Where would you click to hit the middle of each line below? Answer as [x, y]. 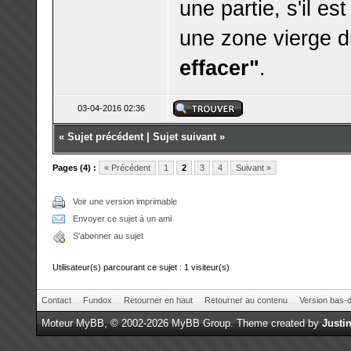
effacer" [219, 68]
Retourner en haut [158, 300]
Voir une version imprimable [125, 201]
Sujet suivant [185, 137]
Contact [56, 300]
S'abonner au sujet [108, 236]
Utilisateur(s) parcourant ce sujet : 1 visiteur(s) [141, 267]
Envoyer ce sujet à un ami [122, 219]
